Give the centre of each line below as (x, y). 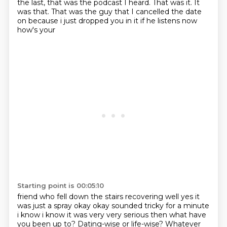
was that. (34, 12)
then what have (178, 215)
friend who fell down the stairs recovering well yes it (108, 197)
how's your (36, 30)
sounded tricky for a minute (160, 206)
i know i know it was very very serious (84, 215)
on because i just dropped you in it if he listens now (107, 21)
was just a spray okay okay (64, 206)
